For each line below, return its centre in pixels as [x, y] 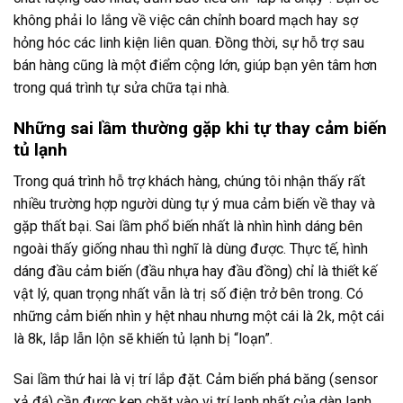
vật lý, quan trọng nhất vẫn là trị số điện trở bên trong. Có [188, 293]
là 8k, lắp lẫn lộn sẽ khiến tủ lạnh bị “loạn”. [143, 338]
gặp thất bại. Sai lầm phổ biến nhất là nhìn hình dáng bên [188, 226]
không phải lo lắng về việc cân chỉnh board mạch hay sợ [186, 21]
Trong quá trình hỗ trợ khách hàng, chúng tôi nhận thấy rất [189, 181]
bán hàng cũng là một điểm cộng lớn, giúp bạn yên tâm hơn [195, 66]
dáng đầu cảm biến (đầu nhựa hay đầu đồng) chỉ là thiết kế [195, 271]
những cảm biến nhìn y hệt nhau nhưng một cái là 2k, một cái [199, 316]
